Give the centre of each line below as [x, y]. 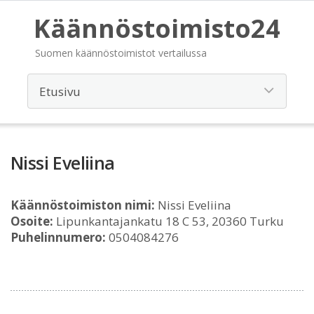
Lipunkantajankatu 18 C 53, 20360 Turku [169, 221]
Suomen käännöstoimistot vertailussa [121, 53]
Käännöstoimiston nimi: [83, 205]
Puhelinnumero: [58, 237]
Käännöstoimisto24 [157, 28]
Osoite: [32, 221]
